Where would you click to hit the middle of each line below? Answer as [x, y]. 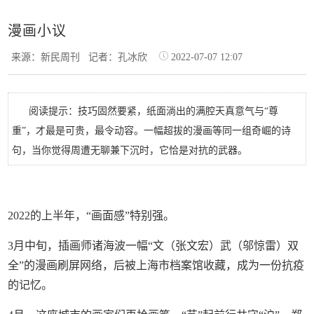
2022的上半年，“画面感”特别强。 [91, 216]
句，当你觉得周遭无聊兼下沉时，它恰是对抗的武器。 [141, 150]
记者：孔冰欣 [121, 57]
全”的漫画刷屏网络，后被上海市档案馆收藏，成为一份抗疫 [156, 265]
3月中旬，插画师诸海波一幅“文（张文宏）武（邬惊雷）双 [153, 246]
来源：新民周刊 [50, 57]
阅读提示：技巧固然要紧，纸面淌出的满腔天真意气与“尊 [154, 111]
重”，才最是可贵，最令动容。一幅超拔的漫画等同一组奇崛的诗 [152, 131]
